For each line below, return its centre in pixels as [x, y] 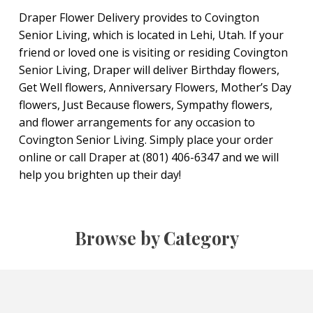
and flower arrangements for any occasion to [137, 122]
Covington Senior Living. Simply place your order [146, 140]
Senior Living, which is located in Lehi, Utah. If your [151, 35]
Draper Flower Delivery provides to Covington [139, 17]
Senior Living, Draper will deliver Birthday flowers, [149, 70]
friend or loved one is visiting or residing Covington [153, 52]
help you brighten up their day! [100, 175]
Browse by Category [156, 238]
